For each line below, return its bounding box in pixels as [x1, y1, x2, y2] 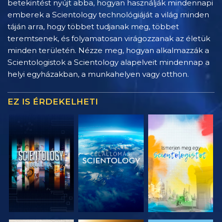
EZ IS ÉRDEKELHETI [7, 97, 98, 107]
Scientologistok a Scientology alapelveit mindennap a [7, 57, 210, 67]
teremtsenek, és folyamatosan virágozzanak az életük [7, 34, 210, 44]
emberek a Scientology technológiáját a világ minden [7, 10, 209, 20]
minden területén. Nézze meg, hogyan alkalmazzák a [7, 46, 209, 55]
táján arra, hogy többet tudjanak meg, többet [7, 22, 179, 32]
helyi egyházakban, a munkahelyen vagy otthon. [7, 69, 189, 79]
